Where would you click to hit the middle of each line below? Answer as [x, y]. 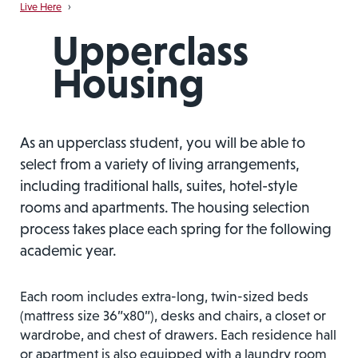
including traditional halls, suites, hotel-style [159, 185]
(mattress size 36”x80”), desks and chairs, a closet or [173, 316]
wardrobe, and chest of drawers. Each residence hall [178, 335]
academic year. [68, 250]
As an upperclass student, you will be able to [163, 142]
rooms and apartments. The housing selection [165, 207]
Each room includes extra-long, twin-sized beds [164, 296]
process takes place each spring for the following [176, 229]
